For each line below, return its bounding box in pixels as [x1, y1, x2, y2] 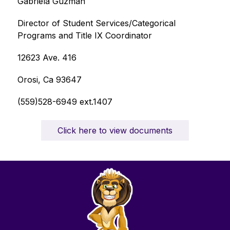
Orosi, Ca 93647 [17, 74, 82, 85]
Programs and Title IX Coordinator [17, 30, 152, 41]
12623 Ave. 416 [17, 52, 76, 63]
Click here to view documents [57, 125, 172, 136]
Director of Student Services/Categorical [17, 18, 176, 28]
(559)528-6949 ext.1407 [17, 97, 112, 107]
